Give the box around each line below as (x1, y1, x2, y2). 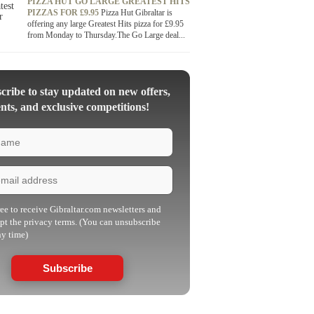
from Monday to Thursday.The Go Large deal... (27, 30, 185, 40)
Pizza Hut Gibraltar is (101, 8, 172, 18)
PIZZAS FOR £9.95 (27, 8, 101, 18)
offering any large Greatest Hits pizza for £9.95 (27, 19, 184, 29)
